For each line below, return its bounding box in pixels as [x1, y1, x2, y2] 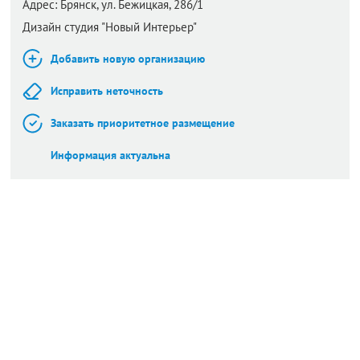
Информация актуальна [51, 148, 170, 162]
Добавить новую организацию [51, 51, 205, 66]
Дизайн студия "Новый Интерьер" [22, 19, 197, 35]
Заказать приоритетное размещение [51, 116, 235, 130]
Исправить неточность [51, 84, 163, 98]
